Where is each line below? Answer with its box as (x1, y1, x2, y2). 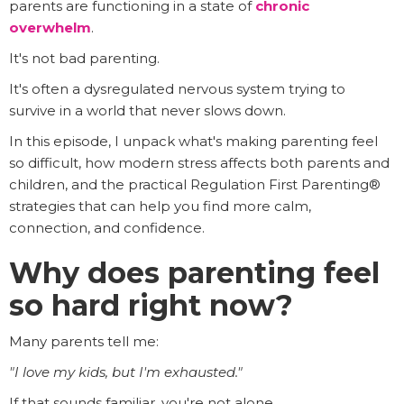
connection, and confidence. (9, 219, 205, 237)
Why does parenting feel (9, 255, 380, 291)
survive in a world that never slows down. (9, 102, 286, 120)
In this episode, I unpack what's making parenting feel (9, 133, 378, 151)
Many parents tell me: (9, 333, 159, 351)
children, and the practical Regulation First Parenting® (9, 176, 381, 194)
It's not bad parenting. (9, 50, 160, 68)
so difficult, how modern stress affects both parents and (9, 154, 390, 172)
